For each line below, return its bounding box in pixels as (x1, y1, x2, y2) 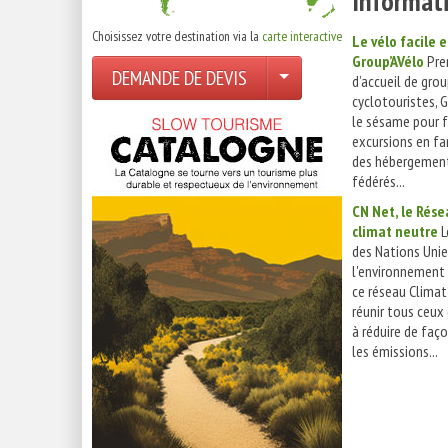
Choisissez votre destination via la (92, 27, 262, 45)
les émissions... (352, 341, 438, 361)
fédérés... (352, 171, 405, 191)
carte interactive (262, 27, 342, 45)
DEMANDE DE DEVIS (112, 65, 247, 91)
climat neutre (352, 221, 438, 241)
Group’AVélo (352, 51, 424, 71)
